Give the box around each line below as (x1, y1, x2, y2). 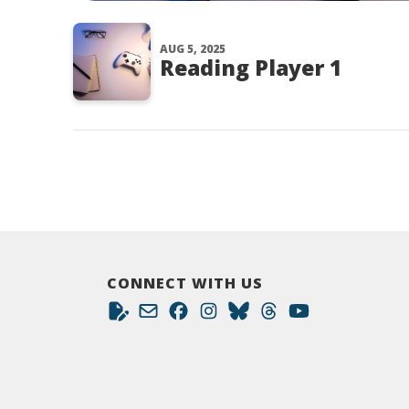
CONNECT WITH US (107, 273, 263, 293)
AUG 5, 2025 (160, 41, 225, 57)
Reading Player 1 (160, 53, 342, 82)
